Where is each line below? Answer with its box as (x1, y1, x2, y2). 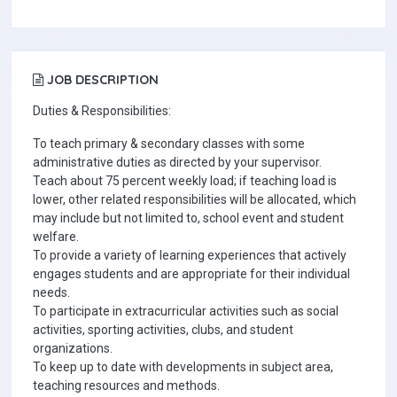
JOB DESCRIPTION (43, 72, 159, 88)
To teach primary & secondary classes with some (33, 136, 305, 151)
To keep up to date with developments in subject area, (33, 360, 333, 374)
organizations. (33, 341, 113, 355)
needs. (33, 285, 70, 300)
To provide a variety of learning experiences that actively (33, 248, 346, 262)
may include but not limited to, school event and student (33, 211, 344, 225)
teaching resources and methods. (33, 378, 220, 393)
